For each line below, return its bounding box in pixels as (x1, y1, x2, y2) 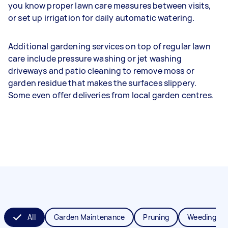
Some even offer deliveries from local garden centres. (8, 90, 214, 101)
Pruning (143, 212, 169, 222)
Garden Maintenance (53, 212, 125, 222)
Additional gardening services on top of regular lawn (8, 41, 211, 52)
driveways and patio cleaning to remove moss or (8, 65, 194, 76)
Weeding (187, 212, 216, 222)
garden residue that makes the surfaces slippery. (8, 77, 197, 89)
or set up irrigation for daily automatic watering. (8, 12, 195, 23)
